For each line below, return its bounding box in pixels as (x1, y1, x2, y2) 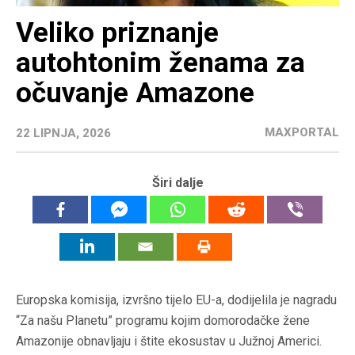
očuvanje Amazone (16, 77, 254, 110)
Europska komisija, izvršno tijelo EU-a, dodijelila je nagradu (16, 292, 337, 308)
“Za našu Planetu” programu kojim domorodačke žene (16, 313, 310, 329)
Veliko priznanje (16, 17, 219, 50)
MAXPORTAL (265, 125, 339, 140)
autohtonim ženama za (16, 47, 305, 80)
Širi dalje (151, 175, 204, 191)
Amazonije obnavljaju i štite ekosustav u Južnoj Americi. (16, 334, 322, 349)
